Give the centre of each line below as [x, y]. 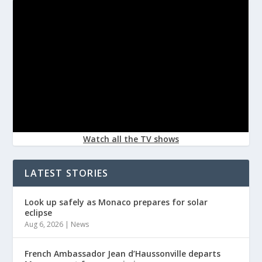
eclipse [39, 212]
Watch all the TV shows [131, 139]
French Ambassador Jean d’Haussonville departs [123, 253]
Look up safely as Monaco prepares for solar [116, 202]
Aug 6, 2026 [44, 224]
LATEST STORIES [67, 173]
